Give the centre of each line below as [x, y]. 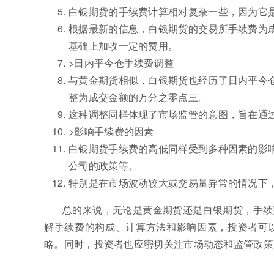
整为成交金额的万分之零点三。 [139, 97]
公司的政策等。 [104, 165]
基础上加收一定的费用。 [124, 46]
